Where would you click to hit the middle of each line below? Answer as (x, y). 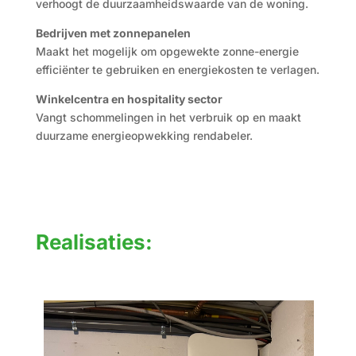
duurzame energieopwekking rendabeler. (144, 135)
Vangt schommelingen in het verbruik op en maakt (168, 117)
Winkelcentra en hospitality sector (129, 99)
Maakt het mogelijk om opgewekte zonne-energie (167, 51)
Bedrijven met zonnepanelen (113, 33)
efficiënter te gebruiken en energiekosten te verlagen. (177, 70)
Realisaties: (94, 242)
